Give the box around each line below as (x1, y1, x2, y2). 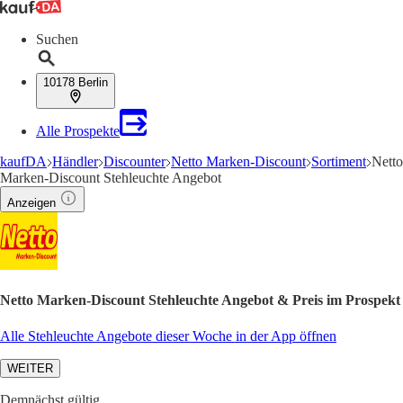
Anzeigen (7, 196, 56, 210)
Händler (52, 154, 98, 169)
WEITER (7, 361, 53, 375)
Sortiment (311, 154, 366, 169)
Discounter (103, 154, 166, 169)
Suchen (36, 31, 78, 47)
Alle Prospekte (36, 123, 120, 139)
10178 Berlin (43, 76, 108, 89)
